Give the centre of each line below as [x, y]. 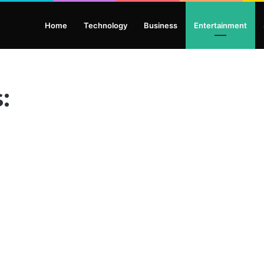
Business [161, 25]
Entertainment [220, 25]
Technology [105, 25]
